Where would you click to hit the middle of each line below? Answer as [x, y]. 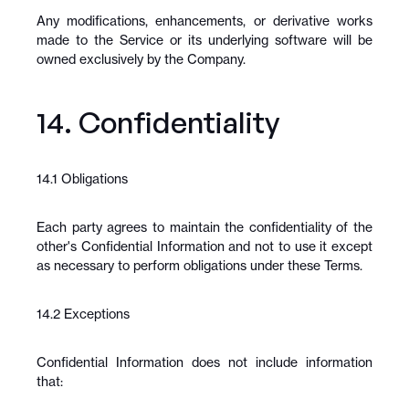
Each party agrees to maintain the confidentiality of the [204, 227]
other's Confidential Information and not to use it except [204, 246]
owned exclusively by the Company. [141, 59]
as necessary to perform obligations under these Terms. [199, 265]
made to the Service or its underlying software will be [204, 40]
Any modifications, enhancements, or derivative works [204, 21]
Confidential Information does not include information [204, 362]
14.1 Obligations [82, 178]
